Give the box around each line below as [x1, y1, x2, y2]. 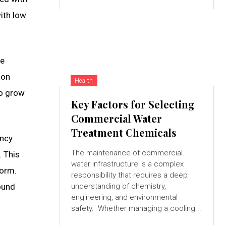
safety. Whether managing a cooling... [97, 204, 201, 213]
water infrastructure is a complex [71, 159, 184, 169]
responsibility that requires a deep [71, 171, 188, 180]
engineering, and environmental [71, 193, 178, 202]
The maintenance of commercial [71, 148, 183, 158]
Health [74, 77, 93, 85]
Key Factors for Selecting [71, 97, 195, 111]
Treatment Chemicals [71, 126, 177, 140]
